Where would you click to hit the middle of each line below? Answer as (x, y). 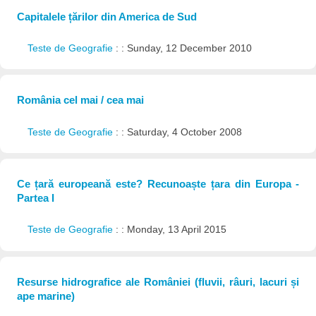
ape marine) (45, 296)
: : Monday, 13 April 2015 (171, 230)
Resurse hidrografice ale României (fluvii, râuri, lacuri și (158, 281)
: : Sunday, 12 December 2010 (183, 48)
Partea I (35, 198)
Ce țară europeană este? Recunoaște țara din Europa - (158, 184)
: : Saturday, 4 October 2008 (178, 132)
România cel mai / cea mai (80, 100)
